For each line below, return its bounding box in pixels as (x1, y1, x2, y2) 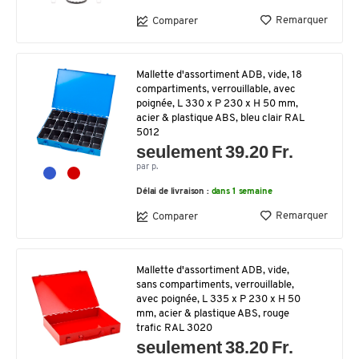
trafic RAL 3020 (136, 323, 212, 333)
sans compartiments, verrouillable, (136, 280, 294, 290)
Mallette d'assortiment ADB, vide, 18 (136, 70, 302, 80)
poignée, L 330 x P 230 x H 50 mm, (136, 99, 298, 109)
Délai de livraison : (136, 188, 212, 196)
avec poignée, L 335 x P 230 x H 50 (136, 294, 301, 305)
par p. (136, 163, 158, 171)
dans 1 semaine (211, 188, 272, 196)
